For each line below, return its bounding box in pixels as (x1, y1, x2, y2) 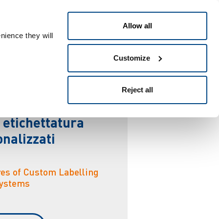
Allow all (123, 22, 152, 30)
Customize (113, 53, 151, 62)
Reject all (122, 86, 153, 94)
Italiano (163, 13, 193, 23)
